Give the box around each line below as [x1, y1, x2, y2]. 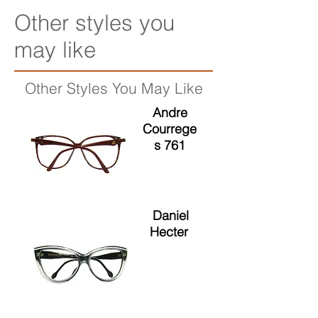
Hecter [150, 224, 192, 240]
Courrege [143, 121, 197, 137]
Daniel [153, 207, 189, 224]
